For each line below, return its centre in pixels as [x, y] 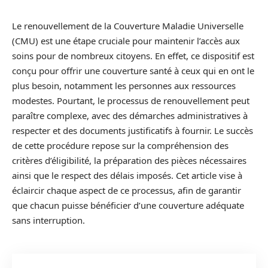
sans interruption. [48, 220]
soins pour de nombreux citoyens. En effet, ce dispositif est [133, 56]
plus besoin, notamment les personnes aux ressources [124, 86]
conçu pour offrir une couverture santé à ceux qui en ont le [133, 71]
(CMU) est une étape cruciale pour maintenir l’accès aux [126, 41]
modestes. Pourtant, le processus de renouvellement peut [131, 100]
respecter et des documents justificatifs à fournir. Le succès [133, 130]
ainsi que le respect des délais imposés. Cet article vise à [127, 175]
